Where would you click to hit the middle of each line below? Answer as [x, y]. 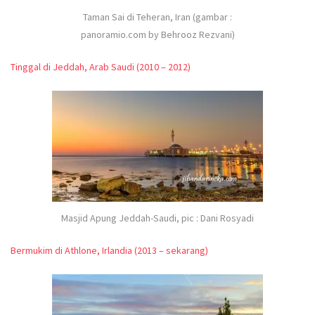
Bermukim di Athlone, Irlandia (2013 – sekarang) [109, 250]
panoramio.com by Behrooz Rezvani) [157, 34]
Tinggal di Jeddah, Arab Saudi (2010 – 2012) [101, 66]
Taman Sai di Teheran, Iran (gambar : [157, 17]
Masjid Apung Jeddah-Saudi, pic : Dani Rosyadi [157, 218]
